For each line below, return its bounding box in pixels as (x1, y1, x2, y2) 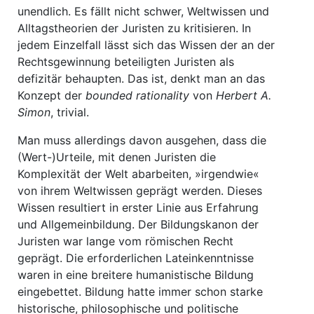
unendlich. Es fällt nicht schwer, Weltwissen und (18, 4, 269, 18)
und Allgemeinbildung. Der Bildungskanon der (18, 217, 259, 231)
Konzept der (18, 88, 86, 102)
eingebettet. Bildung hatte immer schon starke (18, 285, 263, 299)
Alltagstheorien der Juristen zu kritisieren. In (18, 21, 251, 35)
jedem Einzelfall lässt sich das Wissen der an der (18, 38, 275, 52)
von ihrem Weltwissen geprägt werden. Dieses (18, 184, 262, 198)
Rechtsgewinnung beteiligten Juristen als (18, 55, 234, 69)
